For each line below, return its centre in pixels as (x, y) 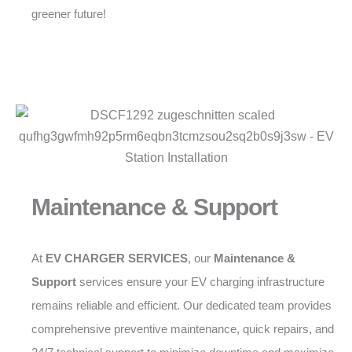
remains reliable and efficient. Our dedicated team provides (181, 305)
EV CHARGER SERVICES (117, 258)
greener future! (69, 14)
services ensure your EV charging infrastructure (200, 282)
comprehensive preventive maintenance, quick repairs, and (183, 329)
